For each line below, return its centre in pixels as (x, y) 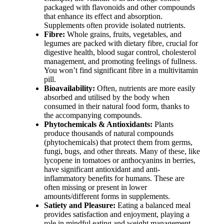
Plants (163, 124)
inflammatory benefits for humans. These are (114, 178)
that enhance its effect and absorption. (103, 16)
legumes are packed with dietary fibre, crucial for (121, 43)
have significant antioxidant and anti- (102, 169)
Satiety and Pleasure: (80, 205)
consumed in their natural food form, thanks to (117, 106)
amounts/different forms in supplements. (107, 196)
